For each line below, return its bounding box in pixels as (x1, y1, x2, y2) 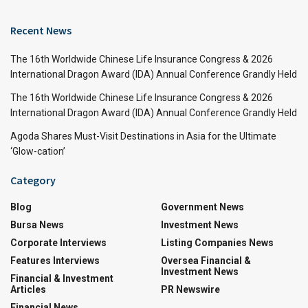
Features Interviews (10, 254, 100, 266)
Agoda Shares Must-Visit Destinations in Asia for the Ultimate (10, 130, 276, 142)
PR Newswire (161, 283, 220, 295)
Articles (10, 283, 46, 295)
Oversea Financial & (161, 254, 251, 266)
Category (10, 173, 56, 187)
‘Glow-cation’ (10, 145, 65, 157)
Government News (161, 201, 244, 212)
